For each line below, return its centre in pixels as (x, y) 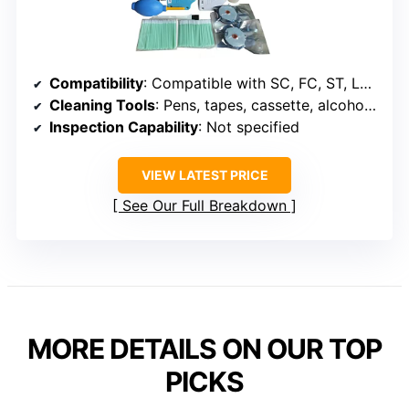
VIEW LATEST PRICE (204, 174)
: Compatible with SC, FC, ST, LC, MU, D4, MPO (252, 83)
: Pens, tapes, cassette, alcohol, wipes (260, 105)
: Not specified (249, 126)
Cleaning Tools (102, 105)
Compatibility (96, 83)
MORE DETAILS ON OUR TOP (204, 348)
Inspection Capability (124, 126)
